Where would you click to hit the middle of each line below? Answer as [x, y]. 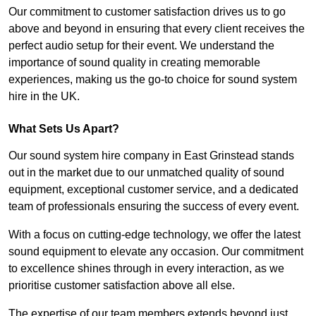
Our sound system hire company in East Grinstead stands [151, 156]
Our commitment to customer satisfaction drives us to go [147, 12]
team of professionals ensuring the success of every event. [154, 207]
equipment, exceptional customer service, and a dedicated [153, 190]
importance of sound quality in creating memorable [134, 63]
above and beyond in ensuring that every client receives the [157, 29]
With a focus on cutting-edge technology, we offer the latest [154, 235]
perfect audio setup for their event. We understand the [141, 46]
